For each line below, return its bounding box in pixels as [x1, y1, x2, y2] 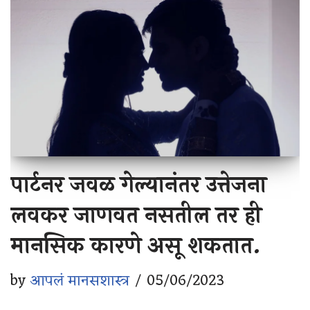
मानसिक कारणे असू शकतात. [10, 228, 261, 263]
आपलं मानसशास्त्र [30, 267, 129, 295]
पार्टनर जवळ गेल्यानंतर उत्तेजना [10, 167, 266, 202]
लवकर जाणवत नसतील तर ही [10, 198, 262, 232]
